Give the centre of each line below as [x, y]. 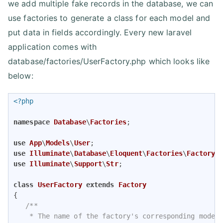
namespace [32, 122]
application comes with [53, 47]
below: [21, 76]
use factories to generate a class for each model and [109, 18]
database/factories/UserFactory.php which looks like [109, 61]
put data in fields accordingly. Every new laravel [100, 33]
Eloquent [126, 154]
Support [88, 164]
